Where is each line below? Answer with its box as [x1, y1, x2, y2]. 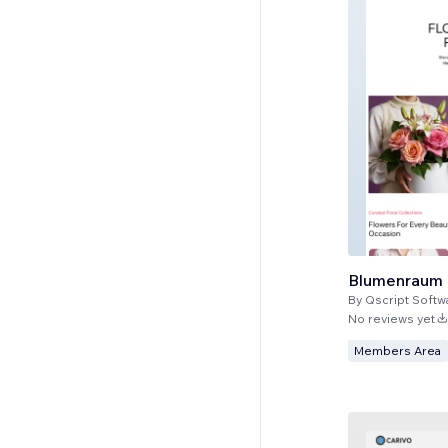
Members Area [354, 342, 441, 358]
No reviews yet [348, 310, 435, 326]
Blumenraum [348, 269, 443, 290]
